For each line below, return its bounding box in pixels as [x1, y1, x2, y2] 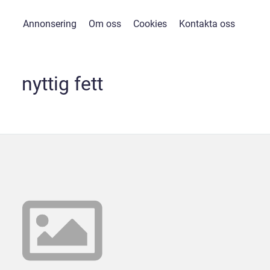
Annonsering [22, 18, 77, 30]
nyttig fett [21, 72, 103, 95]
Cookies [133, 18, 167, 30]
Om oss [88, 18, 121, 30]
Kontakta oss [178, 18, 235, 30]
